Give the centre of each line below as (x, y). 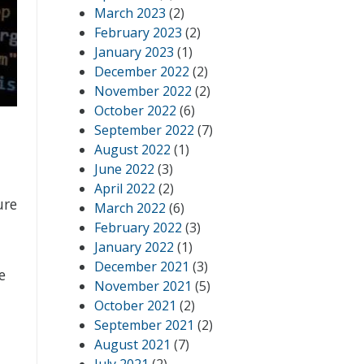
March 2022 (130, 208)
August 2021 (132, 344)
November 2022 (143, 91)
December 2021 (142, 266)
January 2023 (134, 52)
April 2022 (125, 188)
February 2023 (138, 32)
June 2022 (124, 169)
